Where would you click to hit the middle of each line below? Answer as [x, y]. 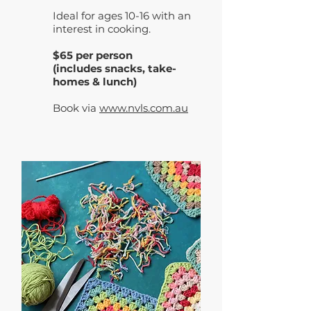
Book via [76, 108]
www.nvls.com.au [144, 108]
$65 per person [94, 55]
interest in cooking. [102, 29]
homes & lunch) [95, 82]
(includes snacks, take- [115, 68]
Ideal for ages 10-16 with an [122, 16]
